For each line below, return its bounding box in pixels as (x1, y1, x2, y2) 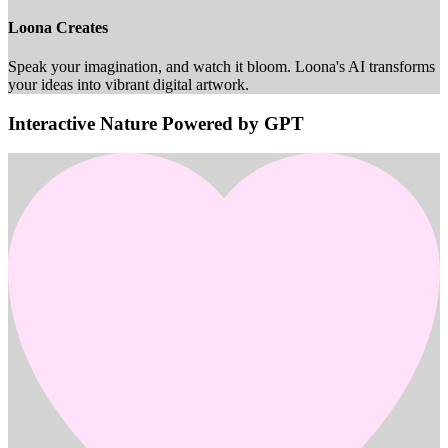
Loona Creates (8, 18, 108, 36)
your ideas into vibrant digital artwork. (8, 76, 249, 94)
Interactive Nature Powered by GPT (8, 112, 304, 134)
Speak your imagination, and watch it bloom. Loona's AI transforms (8, 58, 435, 76)
